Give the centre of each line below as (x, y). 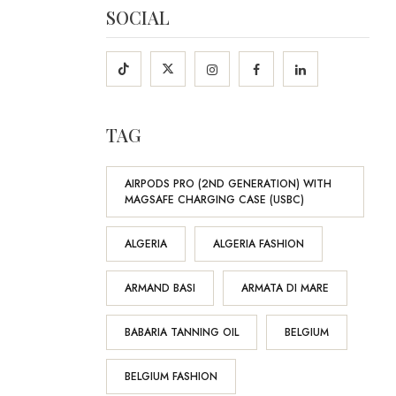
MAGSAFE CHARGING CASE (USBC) (214, 200)
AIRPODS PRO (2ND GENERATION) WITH (228, 184)
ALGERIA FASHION (258, 244)
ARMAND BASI (160, 288)
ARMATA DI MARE (285, 288)
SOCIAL (137, 17)
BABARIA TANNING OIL (181, 332)
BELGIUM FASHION (171, 377)
